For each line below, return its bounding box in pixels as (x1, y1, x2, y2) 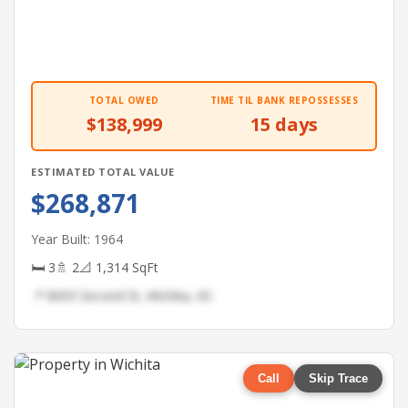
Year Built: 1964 (31, 230, 123, 248)
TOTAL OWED (88, 94, 159, 107)
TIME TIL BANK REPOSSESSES (209, 94, 359, 107)
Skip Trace (309, 372, 368, 385)
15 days (250, 112, 318, 137)
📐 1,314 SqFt (79, 259, 158, 276)
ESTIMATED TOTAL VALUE (31, 165, 175, 178)
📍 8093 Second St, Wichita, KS (31, 287, 212, 304)
